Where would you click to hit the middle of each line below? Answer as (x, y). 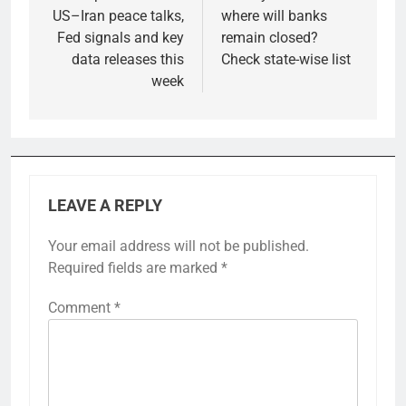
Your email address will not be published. (179, 246)
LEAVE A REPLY (105, 206)
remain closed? (270, 38)
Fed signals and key (121, 38)
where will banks (274, 16)
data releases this (128, 60)
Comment (81, 308)
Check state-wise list (286, 60)
